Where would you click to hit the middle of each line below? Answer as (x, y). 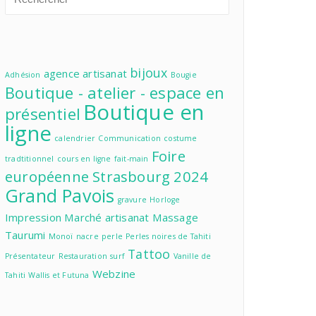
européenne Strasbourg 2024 (107, 176)
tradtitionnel (30, 159)
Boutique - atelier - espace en (115, 92)
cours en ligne (84, 159)
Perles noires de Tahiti (168, 236)
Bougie (183, 75)
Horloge (165, 200)
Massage (175, 217)
